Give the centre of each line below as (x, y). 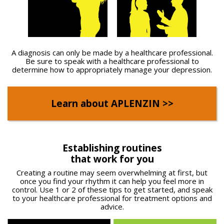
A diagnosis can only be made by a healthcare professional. (112, 53)
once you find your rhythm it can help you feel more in (112, 181)
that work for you (112, 159)
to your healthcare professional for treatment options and (112, 198)
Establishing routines (112, 148)
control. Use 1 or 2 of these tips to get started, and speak (112, 190)
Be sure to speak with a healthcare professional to (112, 61)
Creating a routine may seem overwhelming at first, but (112, 173)
